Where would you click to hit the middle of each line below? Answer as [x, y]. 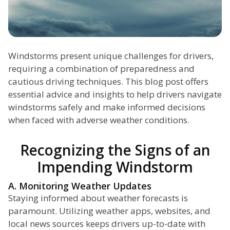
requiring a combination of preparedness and [101, 69]
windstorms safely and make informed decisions [107, 107]
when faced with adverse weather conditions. [99, 120]
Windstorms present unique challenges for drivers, [111, 56]
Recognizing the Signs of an [115, 150]
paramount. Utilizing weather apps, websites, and [109, 211]
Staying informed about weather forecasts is [98, 198]
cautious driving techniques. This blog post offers [108, 82]
